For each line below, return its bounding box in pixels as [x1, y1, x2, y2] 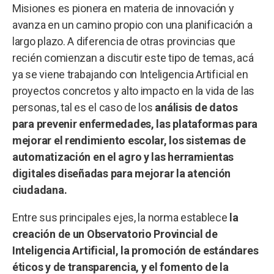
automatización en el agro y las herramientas [12, 150, 234, 163]
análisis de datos [155, 100, 238, 114]
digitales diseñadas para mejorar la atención [12, 166, 231, 180]
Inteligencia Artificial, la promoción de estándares [12, 243, 259, 257]
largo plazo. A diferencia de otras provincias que [12, 34, 235, 48]
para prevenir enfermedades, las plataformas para [12, 117, 258, 130]
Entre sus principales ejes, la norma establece [12, 210, 230, 224]
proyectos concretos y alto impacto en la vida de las [12, 84, 254, 97]
